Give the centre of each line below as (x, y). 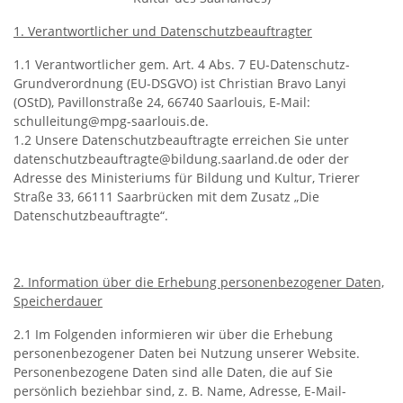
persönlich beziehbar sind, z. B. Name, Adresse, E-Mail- (180, 391)
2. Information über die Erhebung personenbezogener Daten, (199, 282)
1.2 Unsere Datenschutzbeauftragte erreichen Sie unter (181, 140)
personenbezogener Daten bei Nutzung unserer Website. (187, 353)
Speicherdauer (58, 301)
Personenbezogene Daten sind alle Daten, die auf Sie (173, 372)
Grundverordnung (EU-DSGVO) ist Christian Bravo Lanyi (180, 83)
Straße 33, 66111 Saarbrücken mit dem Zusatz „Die (166, 197)
